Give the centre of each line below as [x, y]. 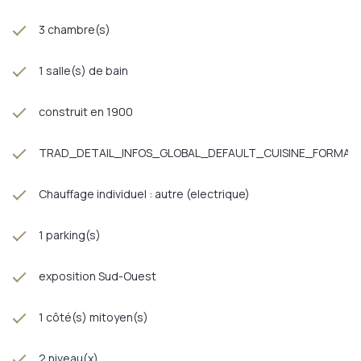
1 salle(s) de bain [83, 70]
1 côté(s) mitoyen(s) [93, 317]
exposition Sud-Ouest [98, 276]
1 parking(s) [70, 234]
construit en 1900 [86, 111]
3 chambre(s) [75, 29]
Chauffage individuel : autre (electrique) [144, 193]
